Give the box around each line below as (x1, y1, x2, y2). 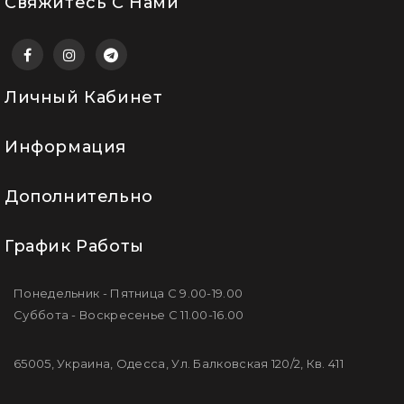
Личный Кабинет (5, 87, 163, 108)
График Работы (5, 236, 144, 257)
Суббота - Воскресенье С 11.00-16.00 (14, 308, 244, 323)
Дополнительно (5, 187, 153, 207)
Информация (5, 137, 126, 158)
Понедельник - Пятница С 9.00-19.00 (14, 286, 243, 301)
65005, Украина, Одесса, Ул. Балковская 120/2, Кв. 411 (14, 356, 344, 372)
